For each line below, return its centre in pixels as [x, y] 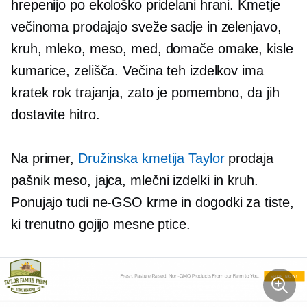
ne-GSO [118, 202]
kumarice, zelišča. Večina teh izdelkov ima [137, 71]
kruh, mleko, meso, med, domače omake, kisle [152, 49]
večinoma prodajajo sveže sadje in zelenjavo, [146, 27]
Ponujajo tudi [52, 202]
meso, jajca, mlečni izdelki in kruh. [154, 180]
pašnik [30, 180]
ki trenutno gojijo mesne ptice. [101, 224]
